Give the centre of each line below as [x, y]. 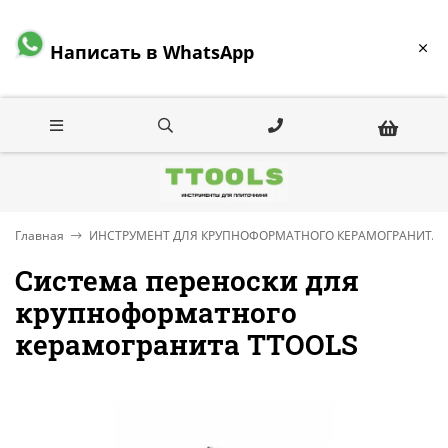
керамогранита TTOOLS [186, 344]
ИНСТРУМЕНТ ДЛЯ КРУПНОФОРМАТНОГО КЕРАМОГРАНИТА [264, 235]
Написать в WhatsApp [157, 52]
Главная [39, 235]
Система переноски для [187, 280]
